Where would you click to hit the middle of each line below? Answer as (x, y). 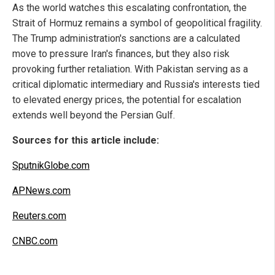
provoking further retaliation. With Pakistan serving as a (130, 69)
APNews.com (41, 190)
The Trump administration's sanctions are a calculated (126, 38)
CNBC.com (35, 241)
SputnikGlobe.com (51, 165)
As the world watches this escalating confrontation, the (130, 7)
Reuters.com (39, 215)
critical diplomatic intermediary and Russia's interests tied (136, 84)
